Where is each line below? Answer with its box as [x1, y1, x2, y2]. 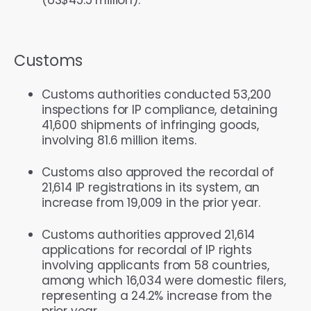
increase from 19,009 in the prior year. [42, 194, 260, 211]
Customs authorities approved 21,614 [42, 226, 255, 243]
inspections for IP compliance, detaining [42, 101, 278, 118]
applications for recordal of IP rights [42, 241, 252, 258]
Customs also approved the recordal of [42, 163, 274, 180]
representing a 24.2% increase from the [42, 287, 272, 304]
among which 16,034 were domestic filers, [42, 271, 286, 289]
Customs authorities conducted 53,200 [42, 85, 272, 103]
